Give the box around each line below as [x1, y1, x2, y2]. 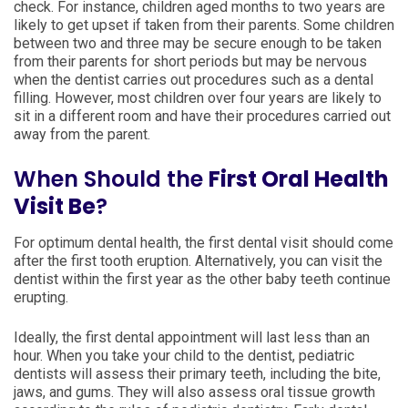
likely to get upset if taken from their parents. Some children [14, 16, 394, 34]
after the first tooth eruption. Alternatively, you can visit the [14, 252, 382, 270]
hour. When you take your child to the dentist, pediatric [14, 347, 354, 364]
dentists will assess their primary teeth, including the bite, [14, 365, 381, 382]
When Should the [14, 164, 209, 194]
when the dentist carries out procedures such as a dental [14, 71, 373, 88]
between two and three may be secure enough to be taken [14, 35, 382, 52]
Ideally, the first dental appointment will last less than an [14, 329, 370, 346]
